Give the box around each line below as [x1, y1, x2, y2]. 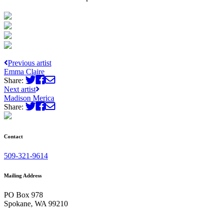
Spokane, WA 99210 [4, 199, 68, 208]
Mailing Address [4, 172, 42, 178]
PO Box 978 [4, 190, 43, 199]
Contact [4, 133, 23, 139]
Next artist [4, 85, 36, 93]
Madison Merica [4, 93, 54, 102]
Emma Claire [4, 67, 44, 76]
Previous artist [8, 58, 51, 67]
